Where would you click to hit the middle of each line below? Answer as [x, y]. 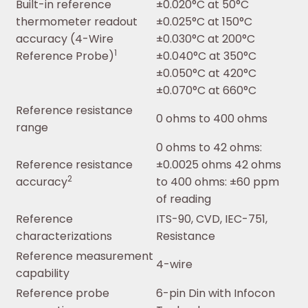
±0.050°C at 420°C [206, 74]
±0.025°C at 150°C [204, 22]
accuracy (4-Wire [65, 39]
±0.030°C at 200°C [206, 39]
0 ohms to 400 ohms [212, 119]
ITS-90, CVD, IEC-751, [212, 219]
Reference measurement [85, 256]
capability [43, 274]
